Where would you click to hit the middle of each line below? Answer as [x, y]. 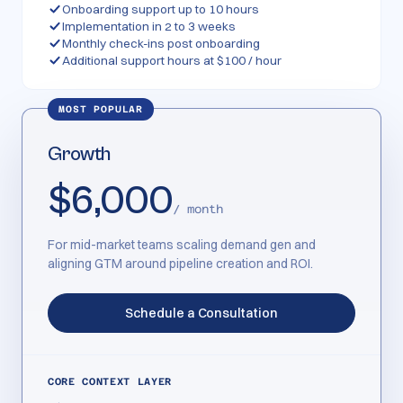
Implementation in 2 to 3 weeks [149, 26]
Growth [80, 154]
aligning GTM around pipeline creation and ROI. [180, 264]
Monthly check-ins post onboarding [161, 43]
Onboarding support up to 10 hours [161, 9]
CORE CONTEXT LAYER [110, 382]
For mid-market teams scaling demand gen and [182, 245]
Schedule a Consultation [201, 313]
